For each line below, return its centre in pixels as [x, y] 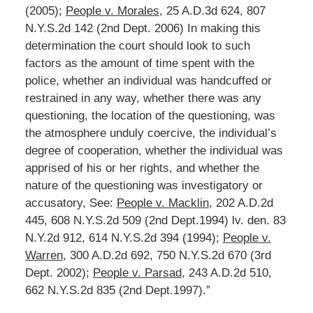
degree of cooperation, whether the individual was [154, 150]
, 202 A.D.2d [241, 203]
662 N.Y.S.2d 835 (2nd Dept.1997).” [117, 290]
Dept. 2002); [59, 272]
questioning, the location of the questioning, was [150, 115]
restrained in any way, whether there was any [143, 98]
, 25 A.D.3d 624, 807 [212, 10]
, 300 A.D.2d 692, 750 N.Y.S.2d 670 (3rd [167, 255]
